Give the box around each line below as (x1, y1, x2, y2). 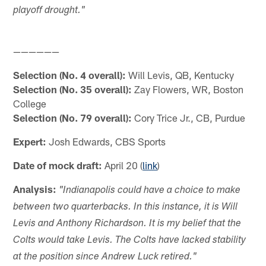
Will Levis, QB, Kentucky (126, 68, 235, 81)
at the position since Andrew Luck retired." (13, 252, 197, 262)
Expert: (13, 135, 47, 147)
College (13, 97, 47, 109)
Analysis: (13, 182, 57, 195)
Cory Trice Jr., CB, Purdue (132, 111, 246, 123)
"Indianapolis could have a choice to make (59, 185, 241, 196)
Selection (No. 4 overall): (13, 68, 126, 81)
